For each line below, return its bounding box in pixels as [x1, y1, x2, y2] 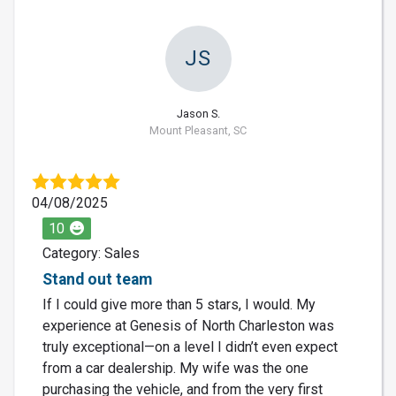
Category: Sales [42, 244, 140, 262]
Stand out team [42, 270, 152, 288]
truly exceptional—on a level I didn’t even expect [42, 338, 338, 355]
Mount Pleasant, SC [149, 123, 247, 137]
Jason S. [176, 106, 220, 120]
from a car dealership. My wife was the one [42, 359, 308, 377]
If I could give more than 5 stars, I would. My [42, 295, 316, 313]
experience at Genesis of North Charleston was [42, 316, 334, 334]
